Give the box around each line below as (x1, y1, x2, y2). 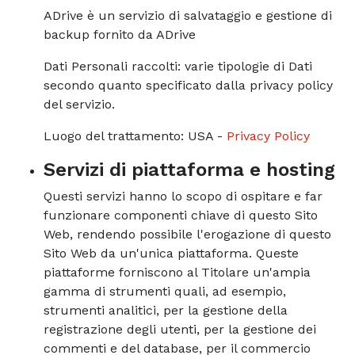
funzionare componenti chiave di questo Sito (44, 208, 318, 223)
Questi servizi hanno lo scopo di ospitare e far (44, 189, 323, 204)
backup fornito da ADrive (44, 27, 196, 42)
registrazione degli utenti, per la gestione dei (44, 322, 316, 337)
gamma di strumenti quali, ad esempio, (44, 284, 286, 299)
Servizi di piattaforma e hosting (44, 158, 335, 181)
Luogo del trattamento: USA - (44, 128, 223, 143)
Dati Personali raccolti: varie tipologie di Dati (44, 59, 312, 74)
